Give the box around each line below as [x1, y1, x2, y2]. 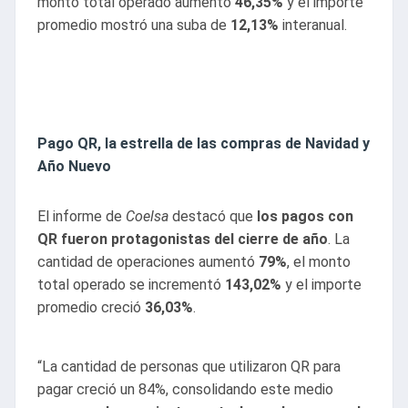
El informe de [37, 208, 126, 226]
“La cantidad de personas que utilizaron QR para [37, 358, 341, 376]
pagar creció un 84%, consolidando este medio [37, 381, 333, 399]
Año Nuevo [37, 158, 111, 176]
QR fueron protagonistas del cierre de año [37, 230, 328, 249]
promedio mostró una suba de [37, 16, 230, 35]
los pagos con [253, 208, 353, 226]
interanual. [279, 16, 347, 35]
